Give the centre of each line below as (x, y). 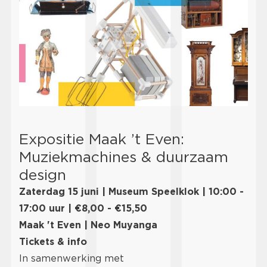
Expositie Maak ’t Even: (102, 139)
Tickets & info (53, 241)
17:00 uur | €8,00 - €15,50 (83, 208)
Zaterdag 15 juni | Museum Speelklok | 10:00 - (131, 191)
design (43, 174)
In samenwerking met (72, 258)
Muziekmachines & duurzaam (124, 156)
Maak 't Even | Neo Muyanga (88, 225)
